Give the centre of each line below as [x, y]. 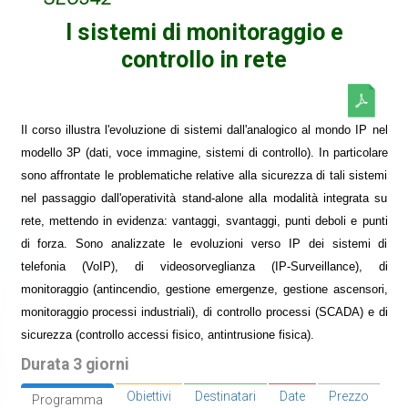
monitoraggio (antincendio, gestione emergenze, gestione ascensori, [204, 290]
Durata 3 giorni [75, 365]
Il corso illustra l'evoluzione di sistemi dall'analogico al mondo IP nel [204, 130]
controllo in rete [204, 59]
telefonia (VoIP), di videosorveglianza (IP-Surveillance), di [204, 267]
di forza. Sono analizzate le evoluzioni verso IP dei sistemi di [204, 244]
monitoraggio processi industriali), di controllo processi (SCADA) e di [204, 312]
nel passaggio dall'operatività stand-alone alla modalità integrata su [204, 199]
